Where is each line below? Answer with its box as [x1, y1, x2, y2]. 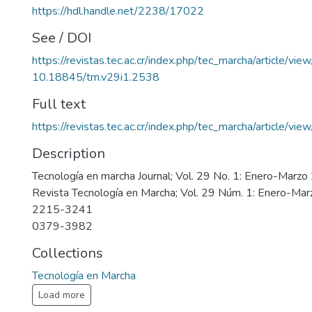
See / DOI [32, 29, 91, 47]
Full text [32, 95, 86, 114]
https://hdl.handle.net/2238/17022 [32, 3, 204, 19]
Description [32, 144, 105, 163]
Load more [38, 288, 85, 302]
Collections [32, 244, 103, 263]
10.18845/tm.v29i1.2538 [32, 70, 159, 85]
